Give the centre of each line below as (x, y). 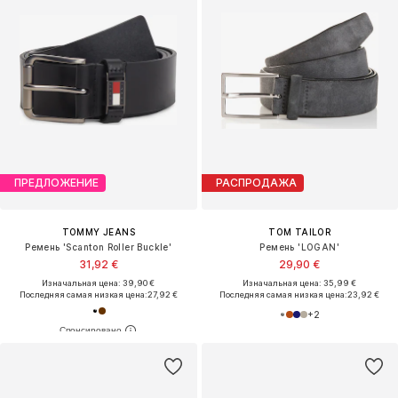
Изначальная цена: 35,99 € (300, 283)
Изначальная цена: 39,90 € (99, 283)
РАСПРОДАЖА (256, 183)
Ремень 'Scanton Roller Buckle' (99, 247)
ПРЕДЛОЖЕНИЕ (56, 183)
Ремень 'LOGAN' (300, 247)
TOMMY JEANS (98, 231)
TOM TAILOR (300, 231)
